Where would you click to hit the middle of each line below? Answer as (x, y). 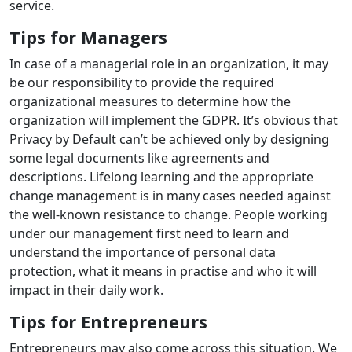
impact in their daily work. (86, 290)
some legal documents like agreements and (139, 158)
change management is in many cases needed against (170, 196)
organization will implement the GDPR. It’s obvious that (174, 121)
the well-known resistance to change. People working (169, 215)
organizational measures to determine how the (150, 102)
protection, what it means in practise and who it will (163, 271)
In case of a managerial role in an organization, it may (169, 64)
